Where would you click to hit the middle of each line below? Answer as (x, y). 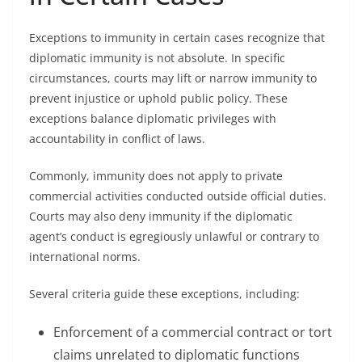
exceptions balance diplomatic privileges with (153, 118)
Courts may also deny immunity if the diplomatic (161, 216)
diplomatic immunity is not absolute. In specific (157, 58)
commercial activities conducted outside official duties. (178, 196)
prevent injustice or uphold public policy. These (158, 98)
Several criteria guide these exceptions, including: (164, 294)
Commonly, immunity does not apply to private (156, 176)
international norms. (85, 257)
